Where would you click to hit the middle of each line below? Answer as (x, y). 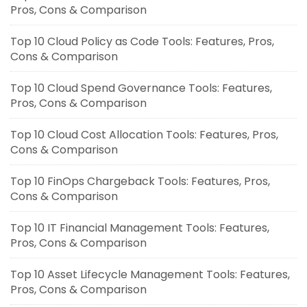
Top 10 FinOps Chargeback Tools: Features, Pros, (140, 181)
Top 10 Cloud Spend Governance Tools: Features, (141, 88)
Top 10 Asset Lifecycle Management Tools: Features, (150, 274)
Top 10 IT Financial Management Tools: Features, (140, 228)
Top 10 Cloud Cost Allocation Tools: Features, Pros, (144, 134)
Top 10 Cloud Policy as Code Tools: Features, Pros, (142, 41)
